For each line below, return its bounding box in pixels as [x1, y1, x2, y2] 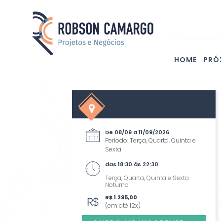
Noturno [105, 181, 129, 189]
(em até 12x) [105, 201, 141, 210]
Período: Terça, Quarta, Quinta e [105, 136, 196, 145]
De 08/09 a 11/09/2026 [105, 128, 169, 136]
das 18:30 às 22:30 [105, 160, 158, 168]
